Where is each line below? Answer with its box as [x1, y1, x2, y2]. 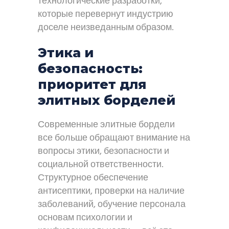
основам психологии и [38, 211, 132, 225]
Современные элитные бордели [38, 118, 175, 132]
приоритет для [38, 77, 146, 92]
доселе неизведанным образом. [38, 20, 174, 35]
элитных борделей [38, 93, 175, 108]
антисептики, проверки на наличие [38, 184, 185, 199]
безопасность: [38, 61, 143, 76]
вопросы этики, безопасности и [38, 144, 169, 159]
